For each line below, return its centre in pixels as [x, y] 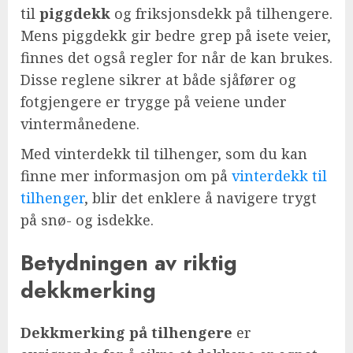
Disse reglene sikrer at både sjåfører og [158, 80]
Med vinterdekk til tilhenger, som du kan [164, 154]
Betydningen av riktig [129, 262]
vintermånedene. [80, 124]
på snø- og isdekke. [87, 220]
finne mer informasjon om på [126, 176]
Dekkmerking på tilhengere [126, 333]
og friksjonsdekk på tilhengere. [221, 14]
